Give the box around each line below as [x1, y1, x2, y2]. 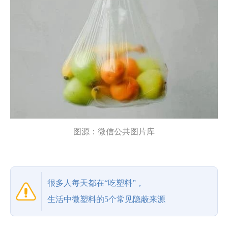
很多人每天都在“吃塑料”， [47, 178, 144, 187]
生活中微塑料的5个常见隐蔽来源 [47, 194, 165, 204]
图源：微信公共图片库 [73, 127, 155, 136]
